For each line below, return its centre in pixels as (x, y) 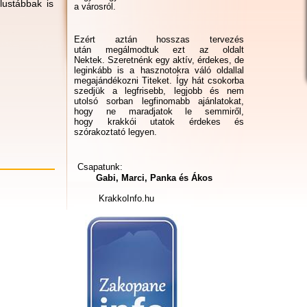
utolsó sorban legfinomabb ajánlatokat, (159, 101)
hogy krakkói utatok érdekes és (159, 122)
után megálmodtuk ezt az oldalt (159, 50)
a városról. (95, 7)
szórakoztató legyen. (115, 132)
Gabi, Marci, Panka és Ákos (145, 178)
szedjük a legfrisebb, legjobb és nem (159, 91)
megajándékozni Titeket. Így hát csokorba (159, 81)
